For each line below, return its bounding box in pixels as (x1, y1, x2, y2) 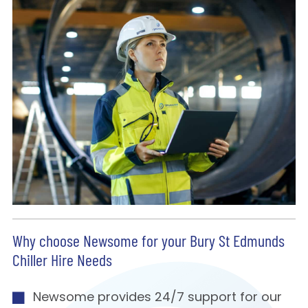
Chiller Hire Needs (12, 254, 112, 271)
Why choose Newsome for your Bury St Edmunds (12, 234, 285, 252)
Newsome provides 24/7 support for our (32, 291, 282, 305)
